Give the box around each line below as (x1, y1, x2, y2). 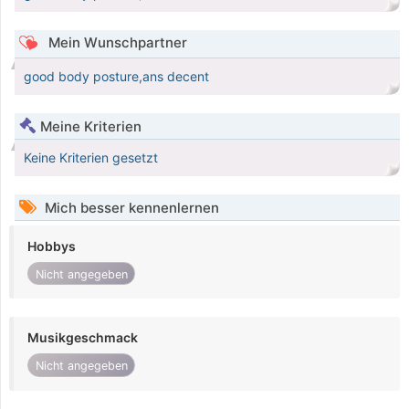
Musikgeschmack (27, 330, 138, 346)
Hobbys (27, 238, 76, 255)
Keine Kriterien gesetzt (24, 150, 158, 166)
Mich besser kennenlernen (41, 199, 219, 217)
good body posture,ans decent (24, 68, 209, 85)
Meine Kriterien (40, 118, 142, 136)
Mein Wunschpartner (44, 34, 187, 52)
